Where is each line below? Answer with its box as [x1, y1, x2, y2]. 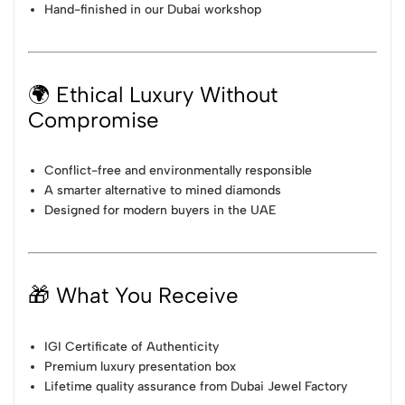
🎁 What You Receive [28, 282, 239, 309]
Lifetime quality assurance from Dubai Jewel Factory [44, 379, 348, 395]
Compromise [28, 106, 159, 133]
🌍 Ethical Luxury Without [28, 80, 278, 108]
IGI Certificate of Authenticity [44, 339, 220, 355]
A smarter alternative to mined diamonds [44, 183, 282, 199]
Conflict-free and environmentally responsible [44, 163, 313, 179]
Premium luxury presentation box [44, 359, 237, 375]
